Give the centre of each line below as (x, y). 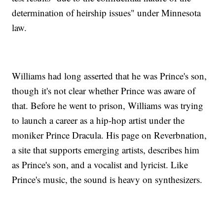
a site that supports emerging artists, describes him (106, 150)
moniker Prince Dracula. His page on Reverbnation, (110, 135)
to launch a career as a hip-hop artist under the (98, 120)
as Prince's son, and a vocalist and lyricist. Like (100, 165)
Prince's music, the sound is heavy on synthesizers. (107, 180)
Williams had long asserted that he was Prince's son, (110, 76)
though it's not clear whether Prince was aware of (104, 91)
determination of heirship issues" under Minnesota (107, 13)
